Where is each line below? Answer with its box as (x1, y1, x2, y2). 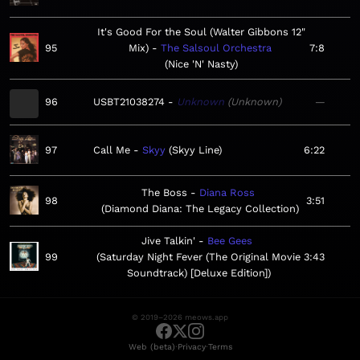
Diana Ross (199, 186, 255, 199)
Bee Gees (207, 235, 252, 247)
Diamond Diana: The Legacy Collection (104, 202, 296, 215)
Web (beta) (128, 342, 175, 353)
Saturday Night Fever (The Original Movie (100, 251, 301, 264)
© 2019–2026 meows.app (132, 313, 228, 322)
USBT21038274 (93, 96, 165, 108)
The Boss (141, 186, 187, 199)
